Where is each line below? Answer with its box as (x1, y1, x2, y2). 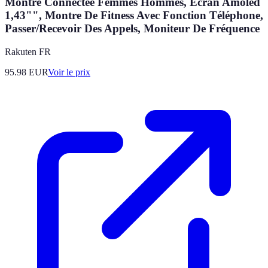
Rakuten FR (5, 47, 51, 57)
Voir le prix (48, 67, 90, 78)
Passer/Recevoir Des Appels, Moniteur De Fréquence (5, 22, 260, 35)
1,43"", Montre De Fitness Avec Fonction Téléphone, (5, 9, 263, 22)
